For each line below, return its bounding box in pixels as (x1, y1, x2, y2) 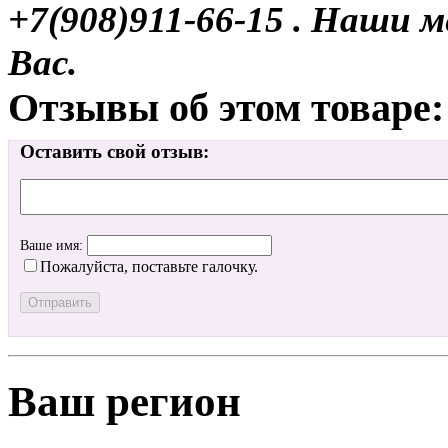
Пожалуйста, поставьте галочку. (40, 258, 258, 276)
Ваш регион (8, 377, 241, 425)
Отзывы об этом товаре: (8, 84, 444, 130)
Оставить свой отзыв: (20, 141, 209, 163)
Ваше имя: (20, 238, 87, 254)
